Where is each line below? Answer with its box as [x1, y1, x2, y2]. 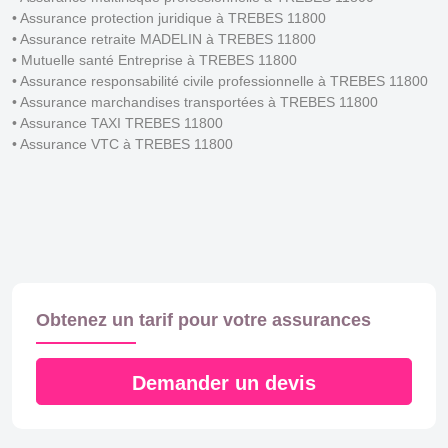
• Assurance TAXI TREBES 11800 [12, 114, 223, 131]
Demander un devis [132, 371, 316, 394]
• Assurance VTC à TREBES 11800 [12, 135, 233, 152]
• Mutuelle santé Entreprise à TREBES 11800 [12, 51, 297, 68]
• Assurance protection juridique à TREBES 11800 [12, 9, 326, 26]
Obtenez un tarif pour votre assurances [36, 309, 371, 330]
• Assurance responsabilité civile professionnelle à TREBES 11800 [12, 72, 428, 89]
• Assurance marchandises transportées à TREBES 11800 [12, 93, 378, 110]
